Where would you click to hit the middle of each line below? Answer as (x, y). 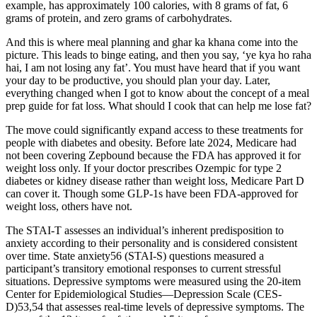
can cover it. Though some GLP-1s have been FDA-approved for (152, 193)
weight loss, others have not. (69, 206)
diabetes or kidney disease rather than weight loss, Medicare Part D (155, 180)
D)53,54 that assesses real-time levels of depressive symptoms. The (155, 306)
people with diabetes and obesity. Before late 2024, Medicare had (151, 142)
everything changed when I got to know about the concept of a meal (157, 93)
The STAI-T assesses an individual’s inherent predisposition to (145, 230)
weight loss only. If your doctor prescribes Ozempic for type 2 (144, 168)
